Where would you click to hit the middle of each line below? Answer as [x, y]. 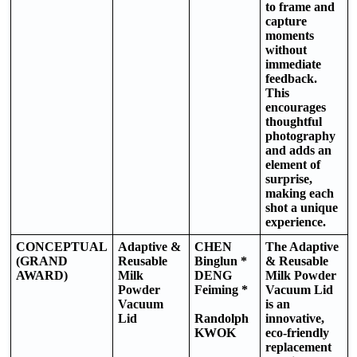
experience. [296, 222]
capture [286, 21]
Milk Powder [301, 275]
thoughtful [294, 121]
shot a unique [302, 207]
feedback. [291, 78]
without [286, 49]
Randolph [222, 318]
